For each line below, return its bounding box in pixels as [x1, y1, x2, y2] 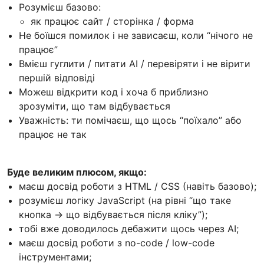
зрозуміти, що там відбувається [19, 100, 170, 113]
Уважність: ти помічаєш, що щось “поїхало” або [19, 114, 242, 127]
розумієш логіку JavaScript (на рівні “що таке [19, 194, 231, 207]
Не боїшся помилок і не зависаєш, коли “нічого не [19, 29, 253, 42]
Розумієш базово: [19, 1, 101, 14]
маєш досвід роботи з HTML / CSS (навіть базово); [19, 180, 256, 193]
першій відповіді [19, 72, 95, 84]
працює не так [19, 128, 87, 141]
